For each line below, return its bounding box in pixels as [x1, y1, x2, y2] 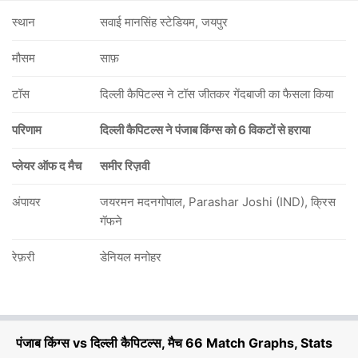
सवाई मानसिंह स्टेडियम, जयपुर [100, 14, 228, 30]
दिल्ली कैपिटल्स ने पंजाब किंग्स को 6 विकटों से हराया [100, 122, 310, 137]
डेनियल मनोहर [100, 249, 161, 265]
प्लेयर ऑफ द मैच [12, 158, 82, 173]
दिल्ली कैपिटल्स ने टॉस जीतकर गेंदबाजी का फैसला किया [100, 86, 333, 101]
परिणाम [12, 122, 42, 137]
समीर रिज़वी [100, 158, 149, 173]
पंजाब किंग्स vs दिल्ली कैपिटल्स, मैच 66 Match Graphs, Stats [16, 335, 332, 351]
